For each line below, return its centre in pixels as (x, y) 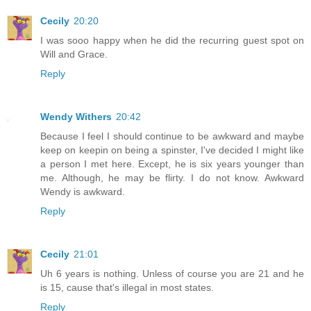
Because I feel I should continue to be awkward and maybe (172, 136)
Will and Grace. (74, 54)
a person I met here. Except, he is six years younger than (172, 163)
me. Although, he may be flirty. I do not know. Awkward (172, 177)
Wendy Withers (76, 116)
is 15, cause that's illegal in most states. (127, 287)
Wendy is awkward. (83, 191)
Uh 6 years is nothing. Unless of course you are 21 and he (172, 273)
